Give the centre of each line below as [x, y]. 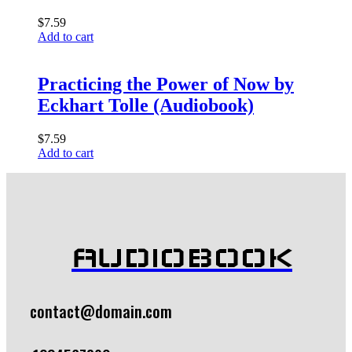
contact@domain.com [101, 311]
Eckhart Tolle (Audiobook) [146, 105]
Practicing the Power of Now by [166, 84]
